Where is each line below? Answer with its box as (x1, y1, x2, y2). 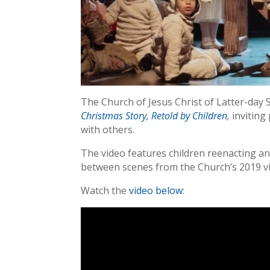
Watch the (81, 183, 130, 197)
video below (129, 183, 183, 197)
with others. (81, 122, 135, 136)
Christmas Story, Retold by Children (81, 108, 228, 122)
